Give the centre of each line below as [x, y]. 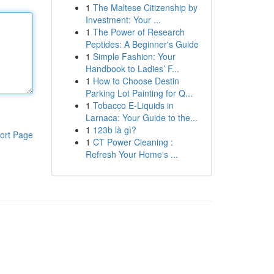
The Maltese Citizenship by [145, 7]
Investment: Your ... [123, 20]
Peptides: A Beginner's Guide [142, 44]
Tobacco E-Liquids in [133, 105]
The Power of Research [139, 32]
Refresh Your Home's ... [131, 154]
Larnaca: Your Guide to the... [141, 117]
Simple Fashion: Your [134, 56]
